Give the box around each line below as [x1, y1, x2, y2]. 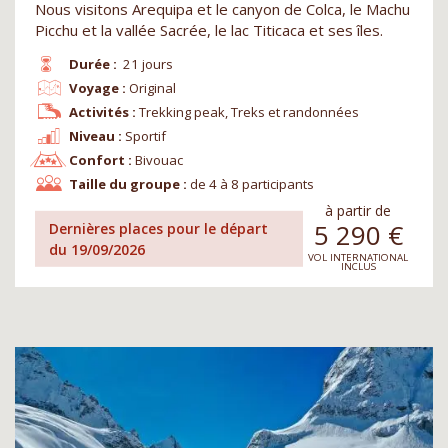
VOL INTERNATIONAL [308, 250, 408, 265]
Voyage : [68, 79, 126, 98]
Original [129, 79, 177, 98]
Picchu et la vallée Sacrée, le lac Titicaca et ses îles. [35, 20, 383, 41]
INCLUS [340, 259, 376, 274]
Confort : [68, 151, 132, 170]
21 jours [123, 55, 174, 74]
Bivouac [135, 151, 184, 170]
